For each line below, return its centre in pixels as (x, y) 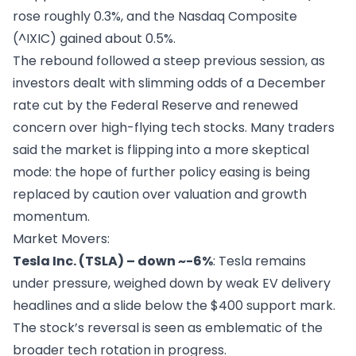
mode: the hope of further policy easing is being (161, 172)
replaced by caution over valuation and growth (160, 194)
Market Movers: (61, 238)
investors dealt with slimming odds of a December (169, 83)
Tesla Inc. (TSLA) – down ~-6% (113, 261)
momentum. (51, 216)
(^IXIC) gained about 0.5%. (94, 38)
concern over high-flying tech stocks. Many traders (174, 127)
